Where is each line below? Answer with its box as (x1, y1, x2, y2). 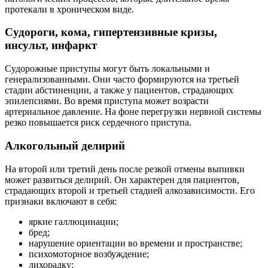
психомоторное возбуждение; (29, 248, 149, 259)
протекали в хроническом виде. (5, 4, 136, 14)
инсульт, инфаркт (5, 39, 97, 52)
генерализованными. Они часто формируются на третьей (5, 74, 239, 85)
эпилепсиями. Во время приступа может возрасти (5, 96, 209, 106)
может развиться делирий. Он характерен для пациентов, (5, 174, 239, 185)
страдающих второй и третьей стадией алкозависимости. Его (5, 185, 255, 196)
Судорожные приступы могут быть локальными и (5, 63, 210, 74)
